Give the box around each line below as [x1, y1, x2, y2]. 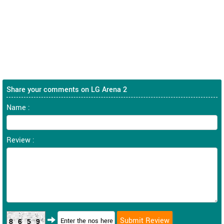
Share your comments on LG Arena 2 [6, 84, 127, 95]
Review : [6, 134, 34, 145]
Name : [6, 102, 30, 113]
